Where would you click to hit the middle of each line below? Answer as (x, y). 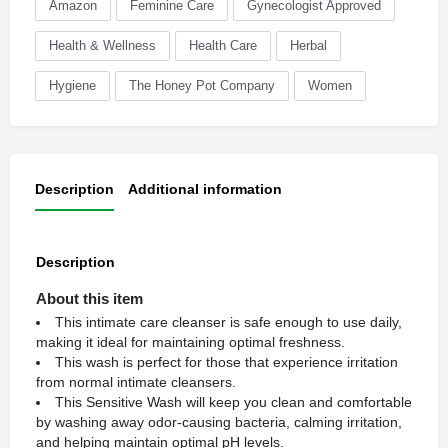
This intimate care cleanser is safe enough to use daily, (228, 322)
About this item (89, 299)
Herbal (308, 45)
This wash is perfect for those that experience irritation (226, 362)
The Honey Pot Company (202, 85)
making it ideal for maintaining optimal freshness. (190, 342)
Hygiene (72, 85)
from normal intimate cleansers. (136, 382)
